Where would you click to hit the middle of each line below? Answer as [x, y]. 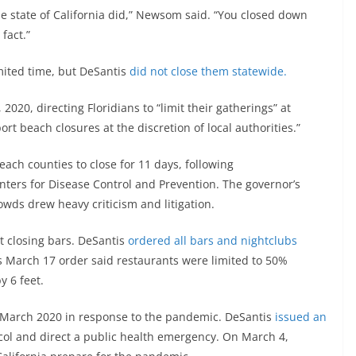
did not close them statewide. [208, 72]
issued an [301, 317]
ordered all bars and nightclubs [213, 241]
